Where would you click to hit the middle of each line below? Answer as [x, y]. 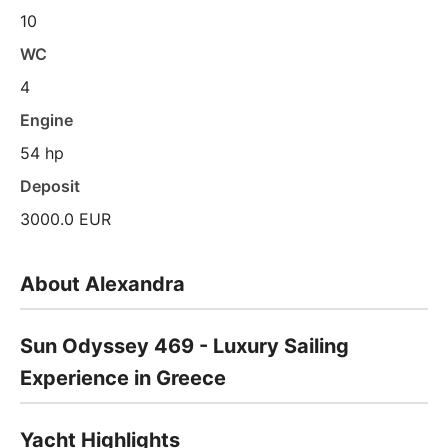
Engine [46, 120]
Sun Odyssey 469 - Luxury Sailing [184, 346]
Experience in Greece [123, 378]
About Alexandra [102, 284]
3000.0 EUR [65, 219]
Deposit [50, 186]
